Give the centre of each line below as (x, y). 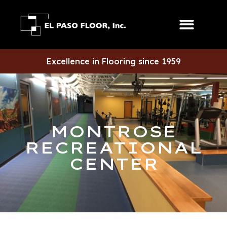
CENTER (113, 164)
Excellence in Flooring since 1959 (113, 62)
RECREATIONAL (113, 148)
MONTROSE (113, 131)
